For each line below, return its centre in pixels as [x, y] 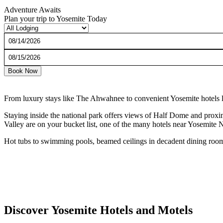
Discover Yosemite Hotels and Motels [98, 210]
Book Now [23, 71]
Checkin [17, 37]
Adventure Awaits [32, 9]
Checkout [19, 53]
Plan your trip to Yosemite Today [56, 18]
